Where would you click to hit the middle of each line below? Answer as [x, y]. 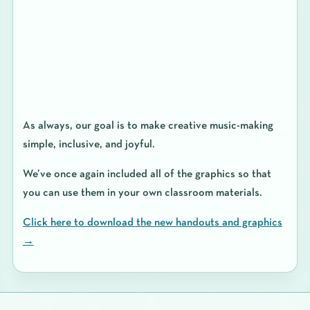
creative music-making [220, 126]
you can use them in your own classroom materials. [142, 193]
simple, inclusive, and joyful [87, 144]
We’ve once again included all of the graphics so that [147, 174]
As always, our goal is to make [95, 126]
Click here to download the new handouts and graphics [152, 222]
